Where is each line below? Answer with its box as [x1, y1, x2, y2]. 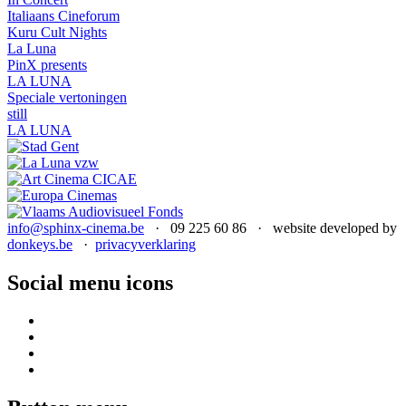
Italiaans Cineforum [7, 7, 120, 24]
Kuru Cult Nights [7, 24, 107, 40]
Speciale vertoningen [7, 89, 127, 105]
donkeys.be [7, 236, 72, 252]
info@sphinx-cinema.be [7, 219, 144, 236]
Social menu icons [7, 270, 173, 295]
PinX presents [7, 56, 87, 72]
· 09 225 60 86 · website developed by [144, 219, 397, 236]
